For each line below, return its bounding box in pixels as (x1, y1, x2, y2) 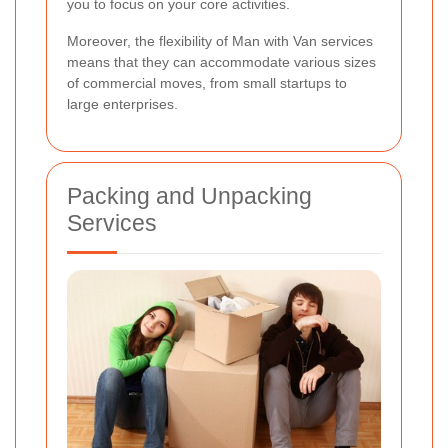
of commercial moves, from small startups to (67, 75, 347, 92)
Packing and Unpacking (67, 183, 312, 210)
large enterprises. (67, 96, 178, 113)
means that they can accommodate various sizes (67, 54, 376, 71)
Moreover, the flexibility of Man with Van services (67, 33, 373, 50)
